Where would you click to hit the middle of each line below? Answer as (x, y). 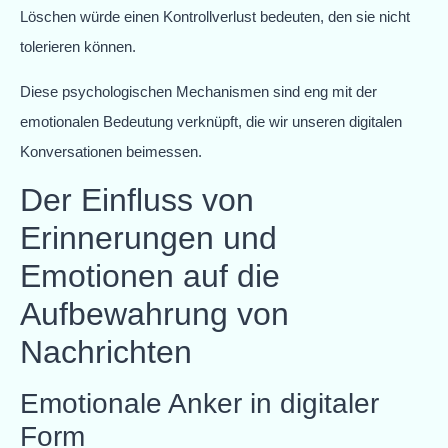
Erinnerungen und (148, 238)
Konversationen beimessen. (111, 151)
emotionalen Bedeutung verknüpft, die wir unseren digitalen (211, 121)
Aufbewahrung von (154, 314)
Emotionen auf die (150, 276)
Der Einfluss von (137, 200)
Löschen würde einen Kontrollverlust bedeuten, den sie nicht (215, 17)
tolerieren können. (78, 47)
